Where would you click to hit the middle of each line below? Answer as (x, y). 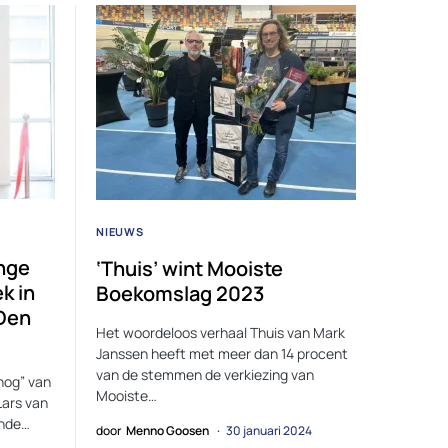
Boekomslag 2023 (180, 293)
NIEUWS (120, 231)
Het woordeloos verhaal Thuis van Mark (220, 332)
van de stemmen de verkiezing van (205, 374)
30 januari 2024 (269, 430)
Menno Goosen (167, 430)
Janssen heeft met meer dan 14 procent (222, 353)
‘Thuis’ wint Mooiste (189, 268)
